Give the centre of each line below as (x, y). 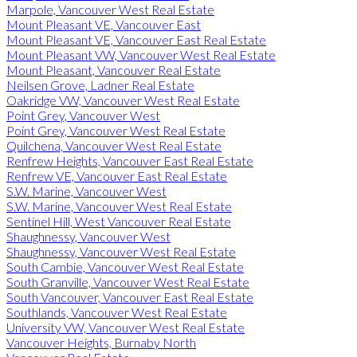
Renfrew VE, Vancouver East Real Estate (117, 175)
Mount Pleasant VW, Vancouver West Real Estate (141, 54)
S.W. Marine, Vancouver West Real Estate (119, 206)
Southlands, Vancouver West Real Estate (117, 312)
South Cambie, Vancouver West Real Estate (125, 266)
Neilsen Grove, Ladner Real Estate (100, 84)
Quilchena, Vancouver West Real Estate (114, 145)
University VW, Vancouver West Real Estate (126, 327)
